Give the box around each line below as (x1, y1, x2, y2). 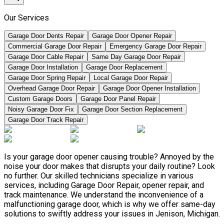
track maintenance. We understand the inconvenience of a (4, 190, 203, 200)
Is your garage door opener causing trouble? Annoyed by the (4, 152, 214, 162)
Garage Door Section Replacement (82, 105, 182, 113)
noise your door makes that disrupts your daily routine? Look (4, 161, 215, 171)
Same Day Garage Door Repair (91, 53, 181, 61)
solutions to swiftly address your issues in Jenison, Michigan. (4, 209, 220, 219)
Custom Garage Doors (8, 95, 72, 103)
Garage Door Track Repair (8, 116, 83, 124)
